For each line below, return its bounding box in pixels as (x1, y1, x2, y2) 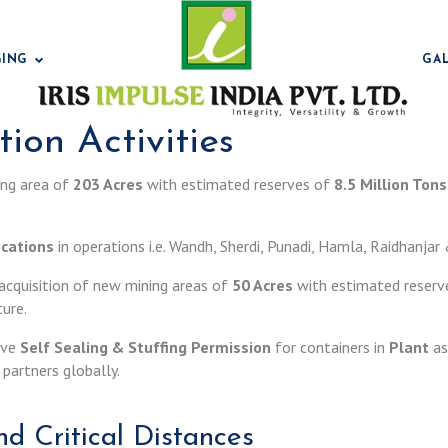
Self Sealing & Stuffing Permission (20, 337, 271, 357)
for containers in (271, 337, 389, 357)
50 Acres (232, 275, 293, 295)
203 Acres (73, 174, 143, 194)
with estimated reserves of (143, 174, 334, 194)
